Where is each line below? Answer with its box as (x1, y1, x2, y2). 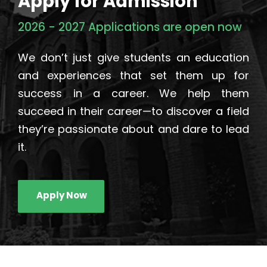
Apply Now (36, 189, 87, 201)
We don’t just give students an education (18, 49, 249, 65)
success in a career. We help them (18, 85, 249, 101)
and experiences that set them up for (18, 67, 249, 83)
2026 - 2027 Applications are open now (18, 18, 242, 35)
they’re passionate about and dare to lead (18, 121, 249, 136)
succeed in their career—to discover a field (18, 103, 249, 119)
